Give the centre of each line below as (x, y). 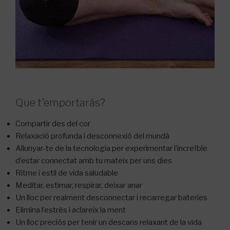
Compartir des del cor (53, 123)
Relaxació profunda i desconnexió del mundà (92, 136)
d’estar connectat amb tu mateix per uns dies (94, 160)
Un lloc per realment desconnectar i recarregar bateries (111, 197)
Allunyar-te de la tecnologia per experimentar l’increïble (111, 148)
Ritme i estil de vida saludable (67, 173)
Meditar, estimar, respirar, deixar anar (79, 185)
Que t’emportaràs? (60, 102)
